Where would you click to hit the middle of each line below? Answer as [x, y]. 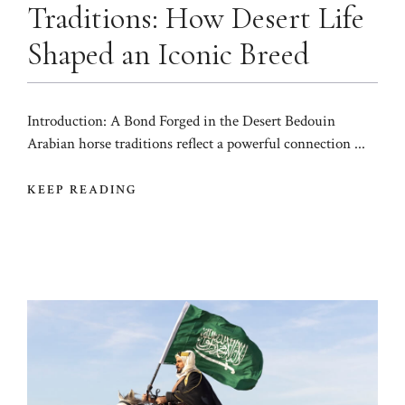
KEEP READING [83, 190]
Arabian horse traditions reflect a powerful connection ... [196, 143]
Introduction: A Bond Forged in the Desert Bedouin [181, 121]
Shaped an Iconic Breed [168, 54]
